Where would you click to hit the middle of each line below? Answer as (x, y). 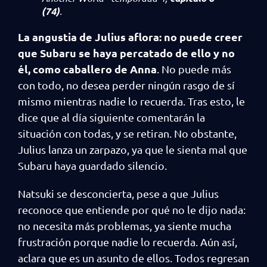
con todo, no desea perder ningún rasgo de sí (126, 85)
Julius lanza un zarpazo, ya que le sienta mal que (133, 149)
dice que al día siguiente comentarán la (111, 117)
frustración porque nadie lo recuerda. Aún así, (128, 242)
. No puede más (194, 69)
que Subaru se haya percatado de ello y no (126, 53)
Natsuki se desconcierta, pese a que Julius (118, 193)
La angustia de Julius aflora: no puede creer (130, 37)
